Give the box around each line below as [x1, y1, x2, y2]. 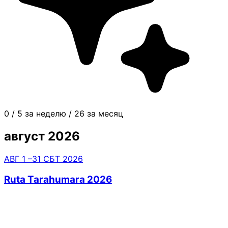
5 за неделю [17, 108, 66, 119]
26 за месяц [74, 108, 123, 119]
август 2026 [4, 128, 80, 144]
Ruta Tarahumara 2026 [4, 173, 112, 185]
